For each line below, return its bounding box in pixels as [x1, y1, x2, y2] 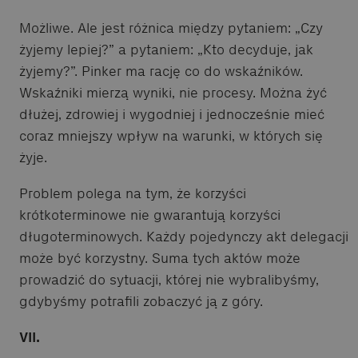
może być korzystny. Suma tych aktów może [19, 249, 300, 267]
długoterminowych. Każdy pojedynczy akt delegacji [19, 227, 348, 245]
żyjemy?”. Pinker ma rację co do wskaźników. [19, 62, 303, 80]
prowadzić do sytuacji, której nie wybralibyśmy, [19, 270, 319, 288]
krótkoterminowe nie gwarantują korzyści [19, 205, 280, 224]
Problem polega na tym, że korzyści [19, 184, 246, 202]
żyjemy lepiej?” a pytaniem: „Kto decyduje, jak [19, 40, 313, 58]
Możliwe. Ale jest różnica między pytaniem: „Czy [19, 18, 323, 37]
